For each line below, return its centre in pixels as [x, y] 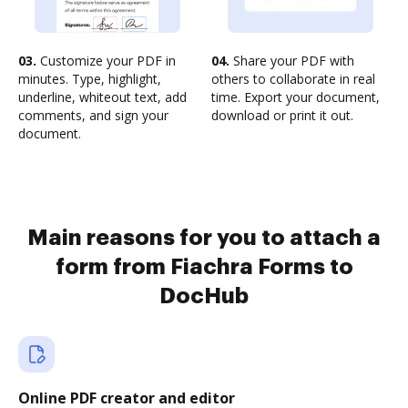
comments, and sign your [93, 115]
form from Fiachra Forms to [204, 267]
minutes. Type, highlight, [90, 79]
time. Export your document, [296, 97]
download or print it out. [282, 115]
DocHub [204, 296]
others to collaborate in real [293, 79]
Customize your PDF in [106, 61]
